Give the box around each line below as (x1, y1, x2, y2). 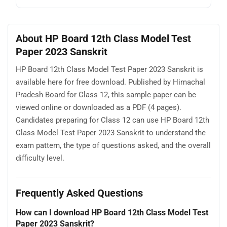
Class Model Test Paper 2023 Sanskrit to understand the (16, 128, 206, 138)
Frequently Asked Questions (16, 186, 143, 199)
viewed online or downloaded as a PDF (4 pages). (16, 103, 181, 112)
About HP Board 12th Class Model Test (16, 32, 191, 45)
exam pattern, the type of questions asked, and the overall (16, 141, 211, 150)
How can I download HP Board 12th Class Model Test (16, 207, 208, 217)
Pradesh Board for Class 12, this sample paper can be (16, 90, 196, 100)
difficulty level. (16, 154, 64, 163)
